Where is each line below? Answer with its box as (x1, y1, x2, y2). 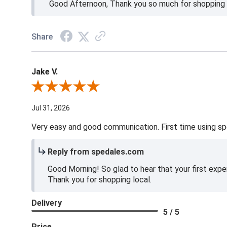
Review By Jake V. (30, 83, 88, 92)
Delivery (31, 198, 62, 208)
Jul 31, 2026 (31, 104, 70, 112)
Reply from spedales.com (47, 147, 144, 157)
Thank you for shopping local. (47, 175, 152, 185)
